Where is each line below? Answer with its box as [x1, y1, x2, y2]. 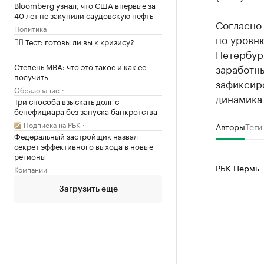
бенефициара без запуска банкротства [14, 105, 157, 117]
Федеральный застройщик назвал [14, 130, 138, 142]
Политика [14, 22, 47, 34]
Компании [14, 163, 47, 175]
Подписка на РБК [24, 118, 80, 130]
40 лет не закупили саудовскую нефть [14, 9, 153, 21]
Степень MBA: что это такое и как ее [14, 60, 146, 72]
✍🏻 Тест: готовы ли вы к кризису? [14, 35, 134, 48]
